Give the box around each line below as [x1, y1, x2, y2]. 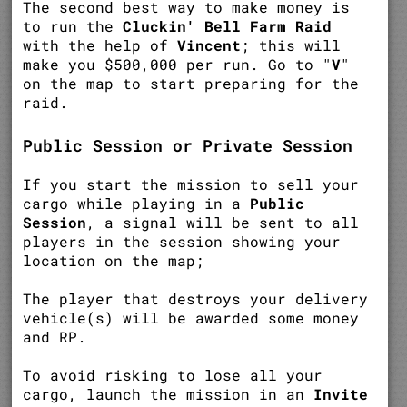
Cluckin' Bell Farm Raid [123, 15, 333, 35]
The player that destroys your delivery [23, 288, 369, 308]
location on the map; [23, 250, 205, 270]
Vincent [177, 35, 242, 55]
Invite [313, 383, 369, 403]
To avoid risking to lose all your [23, 364, 323, 384]
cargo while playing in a [23, 193, 251, 213]
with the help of [23, 35, 178, 55]
